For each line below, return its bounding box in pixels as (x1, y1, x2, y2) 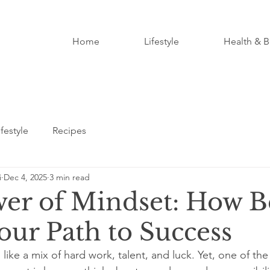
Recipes (52, 125, 86, 136)
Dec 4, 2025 (4, 171, 47, 183)
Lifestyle (143, 36, 179, 47)
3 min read (49, 171, 90, 183)
